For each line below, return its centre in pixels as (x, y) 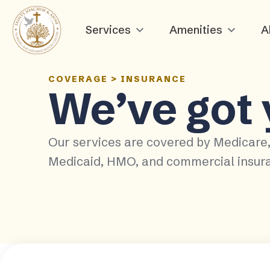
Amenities (196, 30)
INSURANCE (153, 79)
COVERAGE (78, 79)
